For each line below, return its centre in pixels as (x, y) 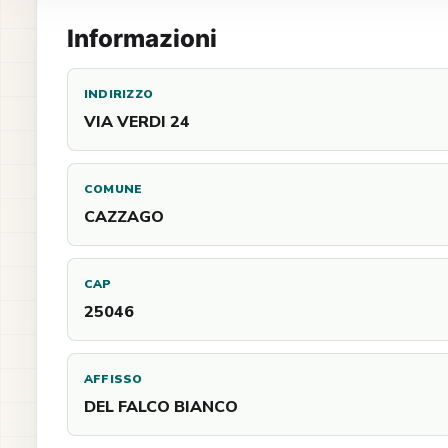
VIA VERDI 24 (137, 122)
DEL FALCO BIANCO (161, 407)
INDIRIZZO (119, 94)
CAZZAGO (124, 217)
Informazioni (142, 38)
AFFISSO (113, 379)
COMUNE (113, 189)
